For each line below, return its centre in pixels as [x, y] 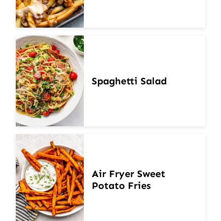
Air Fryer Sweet [129, 173]
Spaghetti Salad [129, 81]
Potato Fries [121, 185]
